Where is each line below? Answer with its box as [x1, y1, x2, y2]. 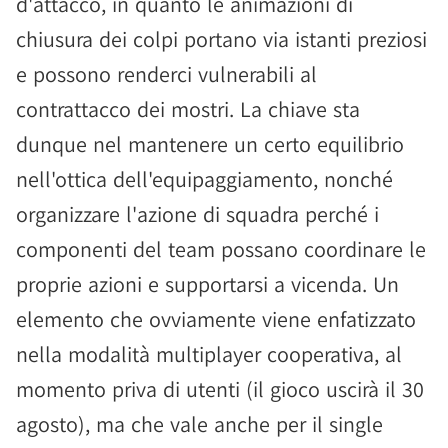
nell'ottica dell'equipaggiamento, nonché [16, 165, 393, 193]
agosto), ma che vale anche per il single [16, 410, 383, 438]
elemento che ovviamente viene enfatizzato [16, 305, 416, 333]
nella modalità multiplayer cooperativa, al [16, 340, 402, 368]
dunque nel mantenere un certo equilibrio [16, 130, 404, 158]
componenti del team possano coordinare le [16, 235, 426, 263]
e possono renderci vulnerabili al [16, 60, 317, 88]
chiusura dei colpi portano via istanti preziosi [16, 25, 427, 53]
